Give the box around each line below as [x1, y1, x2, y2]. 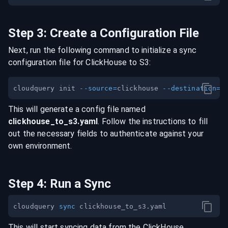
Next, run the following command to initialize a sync [8, 45, 196, 55]
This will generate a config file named [8, 104, 146, 114]
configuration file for [8, 58, 84, 67]
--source [79, 84, 113, 93]
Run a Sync [50, 177, 111, 191]
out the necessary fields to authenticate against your [8, 129, 204, 138]
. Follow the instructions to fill [98, 117, 208, 126]
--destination [162, 84, 217, 93]
